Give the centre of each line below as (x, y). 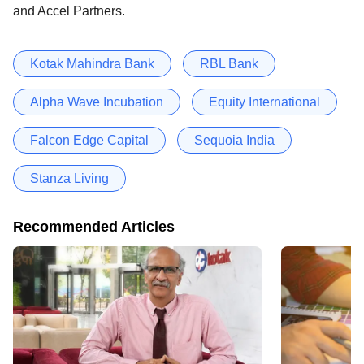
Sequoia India (234, 140)
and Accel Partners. (69, 11)
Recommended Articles (94, 226)
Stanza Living (69, 178)
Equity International (264, 102)
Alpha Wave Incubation (97, 102)
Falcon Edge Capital (89, 140)
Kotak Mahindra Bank (92, 63)
